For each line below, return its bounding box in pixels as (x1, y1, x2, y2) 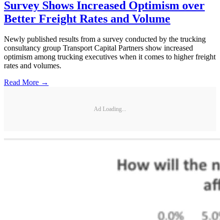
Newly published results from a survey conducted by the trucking (4, 35, 206, 44)
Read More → (4, 78, 49, 87)
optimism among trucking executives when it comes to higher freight (4, 53, 216, 61)
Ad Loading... (94, 105, 126, 112)
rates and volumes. (4, 61, 61, 70)
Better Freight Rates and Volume (4, 12, 170, 25)
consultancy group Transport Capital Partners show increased (4, 44, 193, 53)
